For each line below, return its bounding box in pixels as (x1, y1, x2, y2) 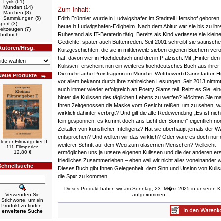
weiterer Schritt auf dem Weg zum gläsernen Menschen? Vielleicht (58, 141, 216, 147)
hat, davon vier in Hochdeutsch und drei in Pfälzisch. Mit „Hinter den (58, 54, 220, 61)
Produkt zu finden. (1, 203, 43, 208)
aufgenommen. (132, 192, 167, 197)
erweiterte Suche (2, 208, 43, 214)
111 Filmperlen (6, 144, 39, 149)
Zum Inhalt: (58, 5, 90, 13)
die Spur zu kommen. (58, 173, 109, 179)
